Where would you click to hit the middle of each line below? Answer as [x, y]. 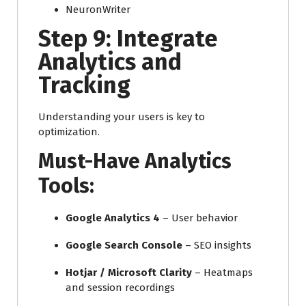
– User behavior [199, 218]
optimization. [69, 131]
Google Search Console [124, 245]
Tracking [84, 85]
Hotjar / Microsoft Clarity [129, 272]
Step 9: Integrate [128, 38]
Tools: [66, 185]
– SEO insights [217, 245]
